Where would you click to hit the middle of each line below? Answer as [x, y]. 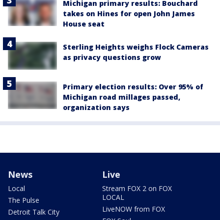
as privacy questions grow [112, 57]
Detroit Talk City [34, 212]
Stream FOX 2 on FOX [137, 188]
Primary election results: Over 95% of [133, 86]
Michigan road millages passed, [122, 97]
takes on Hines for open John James [129, 14]
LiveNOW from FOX [134, 209]
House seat [84, 24]
